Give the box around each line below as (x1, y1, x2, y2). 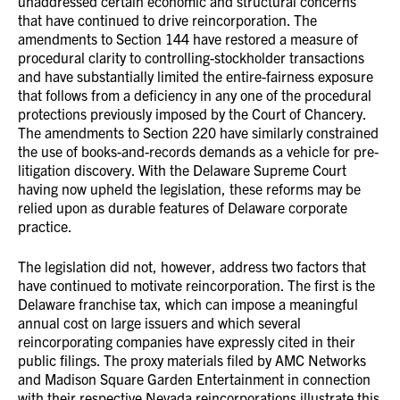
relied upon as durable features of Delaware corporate (18, 198, 347, 216)
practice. (18, 217, 72, 235)
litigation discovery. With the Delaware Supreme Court (18, 161, 346, 179)
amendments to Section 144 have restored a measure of (18, 29, 358, 47)
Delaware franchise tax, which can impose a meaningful (18, 295, 358, 312)
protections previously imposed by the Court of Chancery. (18, 104, 366, 122)
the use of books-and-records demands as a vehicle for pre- (18, 142, 379, 160)
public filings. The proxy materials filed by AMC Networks (18, 351, 366, 369)
